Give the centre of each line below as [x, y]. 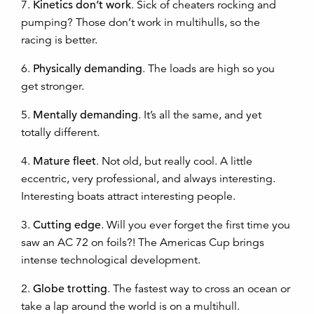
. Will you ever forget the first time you [196, 225]
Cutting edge [67, 225]
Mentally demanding [86, 115]
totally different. [60, 132]
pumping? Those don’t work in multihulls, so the [141, 22]
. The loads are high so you [209, 69]
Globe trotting [70, 289]
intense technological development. [111, 260]
